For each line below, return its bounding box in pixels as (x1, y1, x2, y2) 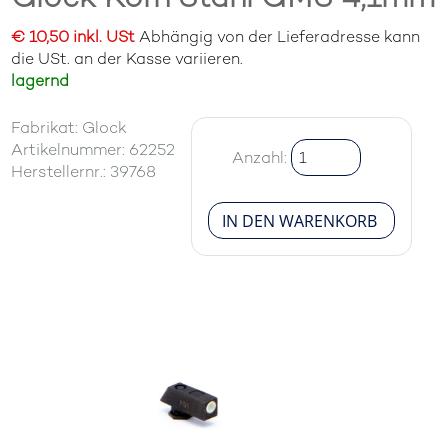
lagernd (11, 70, 70, 91)
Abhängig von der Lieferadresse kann (135, 26, 421, 47)
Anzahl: (232, 146, 292, 168)
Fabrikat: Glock (11, 117, 128, 138)
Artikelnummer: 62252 (11, 139, 176, 160)
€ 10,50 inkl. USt (11, 26, 136, 47)
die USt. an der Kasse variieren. (11, 48, 244, 69)
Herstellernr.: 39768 (11, 161, 157, 182)
